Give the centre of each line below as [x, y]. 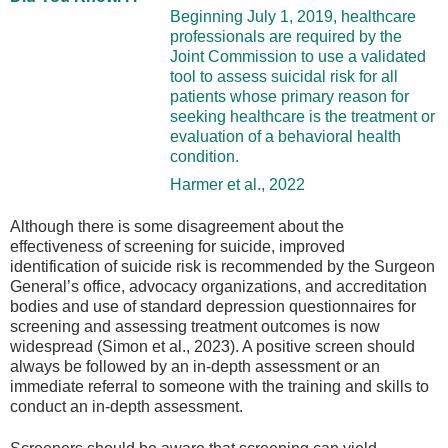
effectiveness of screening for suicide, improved [177, 246]
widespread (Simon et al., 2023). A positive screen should [212, 346]
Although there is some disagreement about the [177, 226]
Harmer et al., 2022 [237, 184]
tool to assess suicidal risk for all [284, 76]
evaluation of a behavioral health [285, 136]
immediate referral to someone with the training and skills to [219, 386]
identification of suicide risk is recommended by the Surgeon [222, 266]
